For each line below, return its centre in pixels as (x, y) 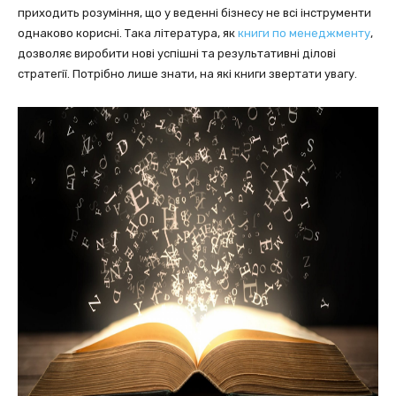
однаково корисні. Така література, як (128, 33)
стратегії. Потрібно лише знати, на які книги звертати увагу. (187, 74)
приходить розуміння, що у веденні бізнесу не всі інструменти (194, 13)
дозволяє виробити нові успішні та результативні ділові (177, 53)
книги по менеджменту (304, 33)
